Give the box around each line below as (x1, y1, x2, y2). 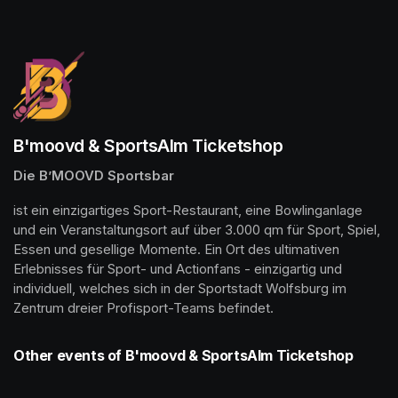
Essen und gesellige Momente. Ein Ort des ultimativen (13, 241, 339, 258)
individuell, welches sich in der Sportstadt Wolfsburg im (13, 280, 346, 297)
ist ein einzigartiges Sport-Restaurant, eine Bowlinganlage (13, 202, 362, 219)
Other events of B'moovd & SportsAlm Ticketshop (13, 346, 354, 364)
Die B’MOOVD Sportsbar (13, 167, 174, 184)
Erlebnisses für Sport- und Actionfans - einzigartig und (13, 260, 342, 277)
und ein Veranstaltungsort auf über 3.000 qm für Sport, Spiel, (13, 221, 380, 238)
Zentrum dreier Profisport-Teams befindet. (13, 299, 274, 316)
